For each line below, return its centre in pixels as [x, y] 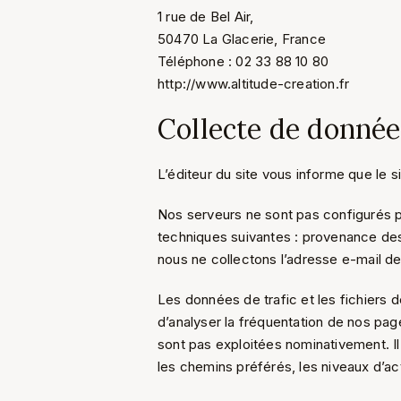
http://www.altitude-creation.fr [254, 84]
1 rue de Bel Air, [206, 17]
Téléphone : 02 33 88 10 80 [243, 61]
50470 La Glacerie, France [242, 39]
